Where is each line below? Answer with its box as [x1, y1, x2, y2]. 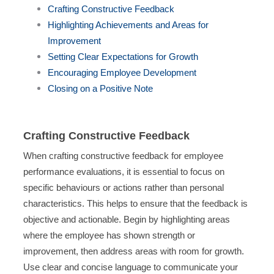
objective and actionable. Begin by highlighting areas [23, 214, 230, 225]
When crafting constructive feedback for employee [23, 150, 223, 161]
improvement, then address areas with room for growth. [23, 246, 244, 257]
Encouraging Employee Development [47, 67, 196, 78]
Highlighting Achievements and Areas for [47, 19, 209, 30]
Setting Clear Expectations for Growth [47, 51, 201, 62]
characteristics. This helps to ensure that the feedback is [23, 198, 248, 209]
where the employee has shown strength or [23, 230, 195, 241]
